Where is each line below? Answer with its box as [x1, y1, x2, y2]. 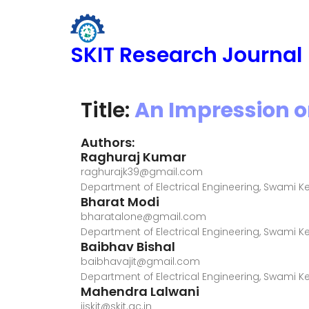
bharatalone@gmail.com [81, 210, 206, 223]
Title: [81, 96, 134, 125]
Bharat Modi [81, 193, 159, 210]
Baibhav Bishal [81, 238, 175, 255]
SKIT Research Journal [70, 41, 302, 70]
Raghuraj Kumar [81, 148, 186, 166]
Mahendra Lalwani [81, 283, 199, 300]
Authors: [81, 134, 134, 151]
